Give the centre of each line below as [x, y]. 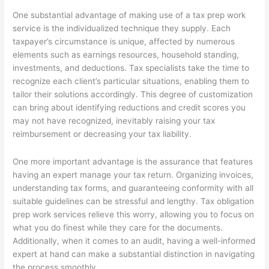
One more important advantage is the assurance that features [133, 162]
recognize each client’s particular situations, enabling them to [131, 81]
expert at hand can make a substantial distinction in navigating [134, 254]
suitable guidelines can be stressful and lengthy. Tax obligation [134, 201]
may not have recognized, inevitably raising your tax [114, 121]
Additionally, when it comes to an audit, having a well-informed [134, 241]
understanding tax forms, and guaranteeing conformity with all [133, 188]
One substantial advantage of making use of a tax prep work [129, 15]
